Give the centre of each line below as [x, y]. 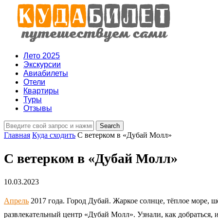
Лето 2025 [42, 56]
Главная [17, 135]
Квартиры [41, 91]
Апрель [16, 201]
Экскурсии [42, 64]
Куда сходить [54, 135]
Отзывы [38, 108]
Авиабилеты [46, 73]
